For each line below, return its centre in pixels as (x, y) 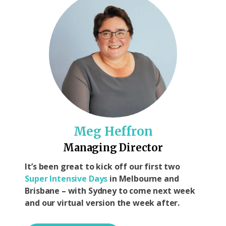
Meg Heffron (113, 132)
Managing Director (113, 148)
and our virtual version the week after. (102, 203)
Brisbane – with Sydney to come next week (110, 191)
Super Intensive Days (66, 179)
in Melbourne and (143, 179)
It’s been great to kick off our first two (102, 167)
